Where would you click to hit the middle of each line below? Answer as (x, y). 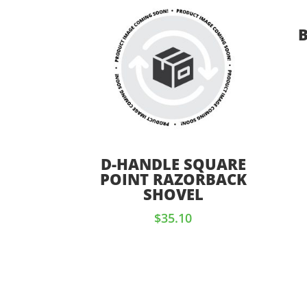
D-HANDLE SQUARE (173, 164)
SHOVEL (173, 194)
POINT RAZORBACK (173, 179)
